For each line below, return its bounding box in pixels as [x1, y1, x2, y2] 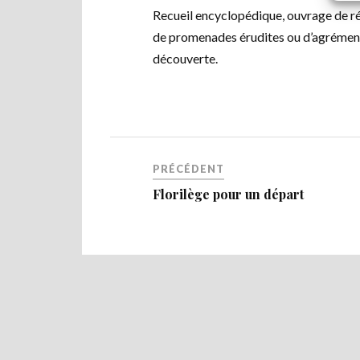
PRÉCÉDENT [153, 162, 225, 175]
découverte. [153, 51, 219, 66]
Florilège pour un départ [153, 186, 305, 202]
